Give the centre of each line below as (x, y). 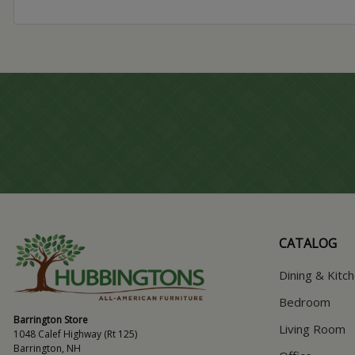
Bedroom (305, 302)
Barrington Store (51, 320)
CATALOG (308, 243)
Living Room (312, 328)
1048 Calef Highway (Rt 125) (75, 334)
